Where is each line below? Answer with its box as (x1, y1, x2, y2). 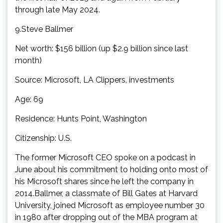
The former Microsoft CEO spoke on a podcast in (15, 152, 196, 162)
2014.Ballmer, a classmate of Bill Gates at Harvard (15, 188, 198, 198)
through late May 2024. (15, 4, 100, 14)
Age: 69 (15, 94, 43, 104)
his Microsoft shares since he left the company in (15, 176, 194, 186)
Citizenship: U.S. (15, 133, 72, 143)
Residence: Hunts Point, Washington (15, 113, 147, 123)
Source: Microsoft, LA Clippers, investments (15, 75, 174, 85)
